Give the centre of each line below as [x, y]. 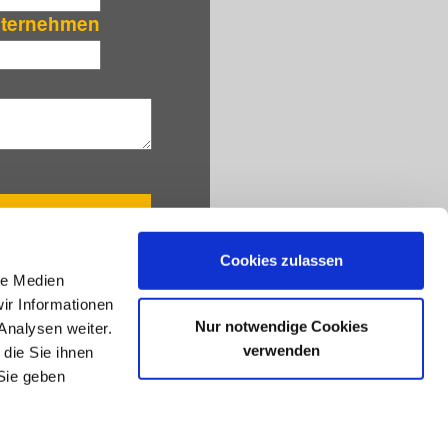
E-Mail [34, 369]
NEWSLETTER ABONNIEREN [130, 336]
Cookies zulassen [281, 260]
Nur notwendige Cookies [281, 326]
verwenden [281, 350]
